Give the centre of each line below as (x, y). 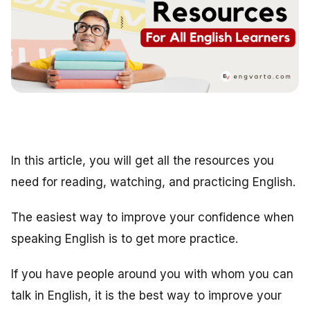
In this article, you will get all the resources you (143, 160)
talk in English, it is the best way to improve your (146, 295)
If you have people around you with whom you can (152, 274)
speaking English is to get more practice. (125, 238)
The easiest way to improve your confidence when (153, 217)
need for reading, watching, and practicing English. (155, 182)
